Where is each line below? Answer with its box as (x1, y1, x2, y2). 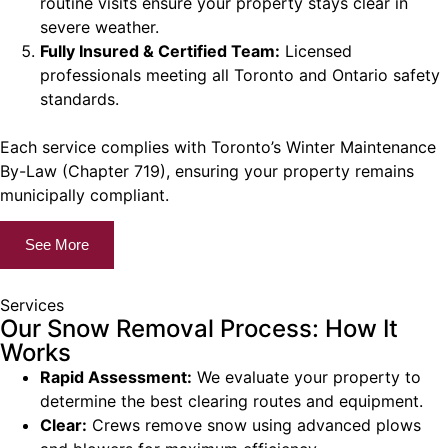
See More (25, 235, 89, 253)
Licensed (280, 40, 352, 61)
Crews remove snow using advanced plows (87, 414, 421, 435)
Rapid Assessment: (40, 366, 192, 387)
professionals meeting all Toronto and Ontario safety (40, 64, 440, 85)
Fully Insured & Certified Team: (40, 40, 280, 61)
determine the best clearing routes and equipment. (40, 390, 423, 411)
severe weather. (40, 16, 159, 37)
